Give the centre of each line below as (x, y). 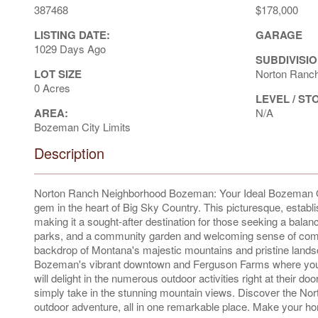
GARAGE (279, 34)
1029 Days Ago (70, 48)
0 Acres (52, 87)
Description (69, 153)
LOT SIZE (58, 73)
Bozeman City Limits (82, 126)
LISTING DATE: (72, 34)
